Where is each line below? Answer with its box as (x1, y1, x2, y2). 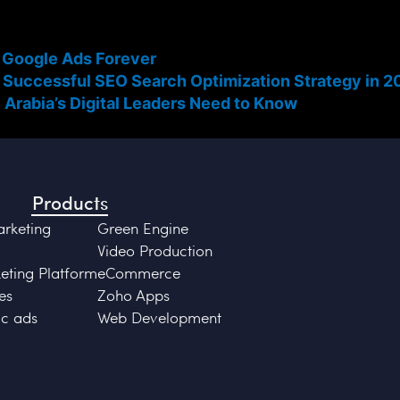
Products (31, 187, 108, 215)
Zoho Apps (96, 283, 170, 305)
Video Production (96, 238, 212, 261)
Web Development (96, 305, 221, 328)
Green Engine (96, 216, 188, 238)
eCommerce (96, 261, 180, 283)
